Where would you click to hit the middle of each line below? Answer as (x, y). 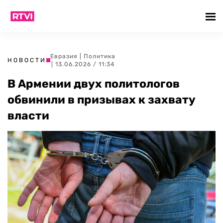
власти (28, 115)
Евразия (64, 56)
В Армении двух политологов (94, 84)
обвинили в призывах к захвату (102, 100)
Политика (100, 56)
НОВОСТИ (27, 60)
